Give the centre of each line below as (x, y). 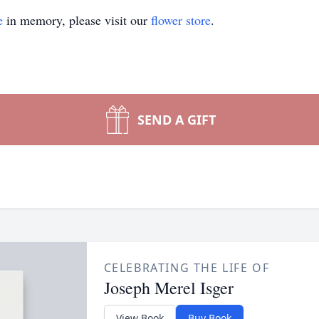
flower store (181, 20)
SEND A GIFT (177, 120)
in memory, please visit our (77, 20)
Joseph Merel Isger (168, 288)
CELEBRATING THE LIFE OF (187, 268)
